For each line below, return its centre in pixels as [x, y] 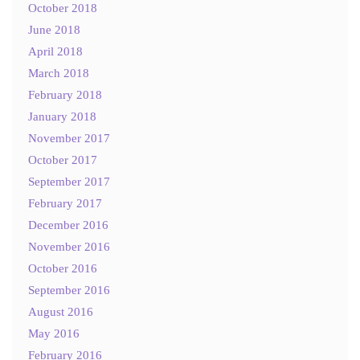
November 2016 [69, 247]
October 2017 [63, 160]
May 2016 [54, 333]
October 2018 [63, 8]
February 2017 [65, 203]
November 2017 [69, 138]
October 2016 [63, 268]
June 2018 [54, 30]
